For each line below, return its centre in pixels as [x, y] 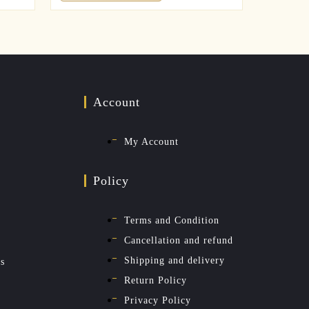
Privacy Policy [158, 300]
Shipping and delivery [175, 260]
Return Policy [156, 280]
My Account [151, 141]
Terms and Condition [172, 220]
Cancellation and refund [179, 240]
